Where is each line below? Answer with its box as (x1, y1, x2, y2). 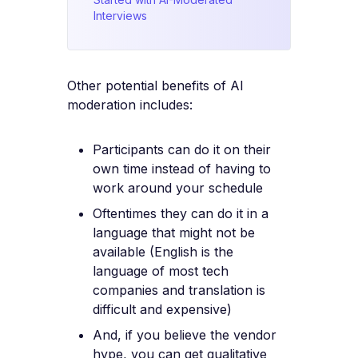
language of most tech (93, 262, 229, 279)
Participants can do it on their (93, 141, 271, 157)
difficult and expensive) (93, 300, 232, 317)
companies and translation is (93, 281, 265, 298)
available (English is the (93, 243, 233, 260)
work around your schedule (93, 179, 263, 196)
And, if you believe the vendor (93, 326, 276, 343)
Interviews (93, 8, 147, 22)
